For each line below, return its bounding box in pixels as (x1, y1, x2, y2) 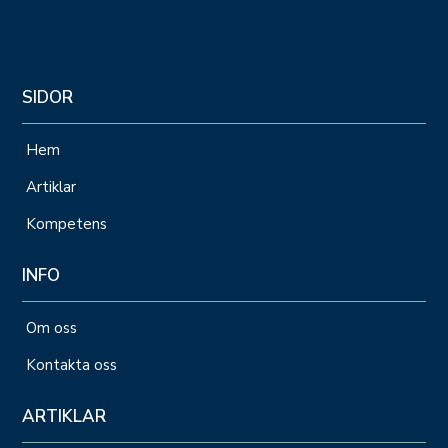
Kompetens (26, 213, 108, 234)
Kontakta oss (26, 354, 122, 375)
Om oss (26, 317, 78, 338)
